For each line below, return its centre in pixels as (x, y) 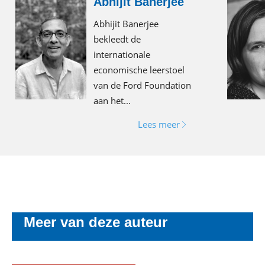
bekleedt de (117, 39)
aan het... (112, 101)
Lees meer (159, 125)
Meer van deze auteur (96, 222)
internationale (122, 55)
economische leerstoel (139, 70)
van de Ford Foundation (142, 85)
